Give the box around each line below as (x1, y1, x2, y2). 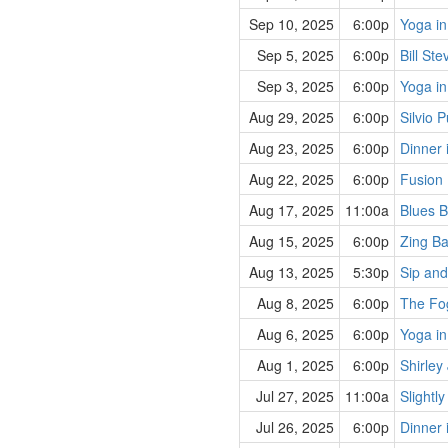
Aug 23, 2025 (249, 138, 334, 158)
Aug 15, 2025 (249, 231, 334, 251)
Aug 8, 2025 (257, 293, 334, 313)
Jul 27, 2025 (256, 386, 334, 406)
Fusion (400, 169, 443, 189)
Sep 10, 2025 (249, 14, 334, 34)
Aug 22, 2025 (249, 169, 334, 189)
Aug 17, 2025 (249, 200, 334, 220)
